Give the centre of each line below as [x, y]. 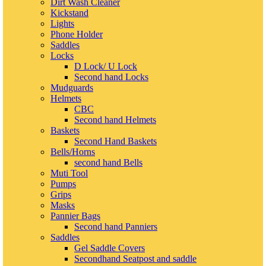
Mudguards [72, 87]
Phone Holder [77, 34]
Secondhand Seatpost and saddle [135, 258]
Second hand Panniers [116, 226]
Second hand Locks [111, 77]
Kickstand [69, 12]
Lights [62, 23]
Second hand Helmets [115, 119]
